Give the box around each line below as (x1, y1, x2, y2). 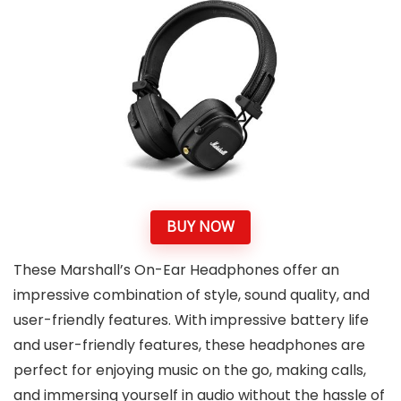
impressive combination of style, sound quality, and (13, 284, 370, 305)
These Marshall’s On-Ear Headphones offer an (13, 259, 339, 280)
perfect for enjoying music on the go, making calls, (13, 359, 366, 380)
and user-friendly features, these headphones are (13, 334, 365, 355)
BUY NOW (166, 217, 235, 237)
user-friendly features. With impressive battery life (13, 309, 369, 330)
